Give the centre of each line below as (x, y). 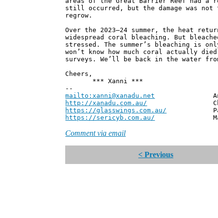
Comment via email (96, 133)
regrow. (79, 16)
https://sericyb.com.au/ (110, 118)
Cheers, (79, 74)
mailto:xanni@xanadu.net (110, 96)
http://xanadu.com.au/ (106, 103)
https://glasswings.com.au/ (116, 110)
